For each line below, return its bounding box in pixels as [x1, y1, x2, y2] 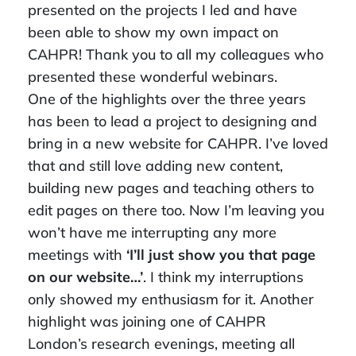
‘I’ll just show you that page [126, 245, 315, 264]
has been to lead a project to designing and [28, 111, 317, 130]
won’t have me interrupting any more [28, 222, 277, 242]
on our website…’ [28, 267, 143, 286]
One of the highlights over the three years [28, 89, 306, 108]
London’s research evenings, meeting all [28, 334, 295, 353]
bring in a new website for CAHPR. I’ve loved [28, 133, 328, 153]
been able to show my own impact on [28, 22, 279, 41]
